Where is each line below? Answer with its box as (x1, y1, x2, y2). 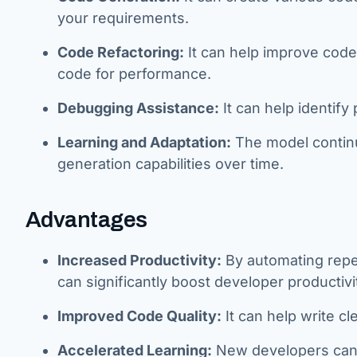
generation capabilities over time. (57, 155, 284, 172)
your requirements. (57, 10, 189, 26)
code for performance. (57, 65, 211, 82)
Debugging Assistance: (57, 100, 219, 116)
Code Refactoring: (57, 44, 184, 61)
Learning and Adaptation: (57, 134, 231, 151)
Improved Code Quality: (57, 308, 222, 324)
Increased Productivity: (57, 252, 222, 269)
